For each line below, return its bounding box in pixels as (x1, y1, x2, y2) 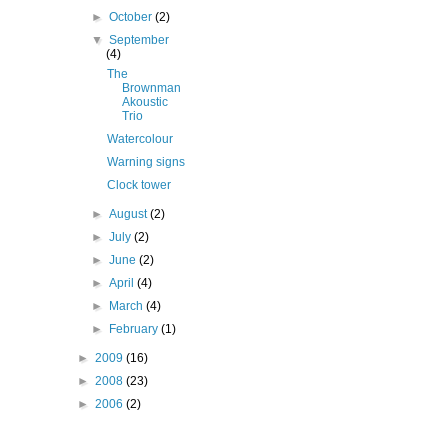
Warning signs (106, 155, 185, 169)
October (109, 10, 156, 24)
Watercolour (106, 132, 173, 146)
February (109, 322, 162, 336)
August (109, 207, 151, 221)
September (109, 33, 170, 47)
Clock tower (106, 178, 171, 192)
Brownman (121, 81, 181, 95)
